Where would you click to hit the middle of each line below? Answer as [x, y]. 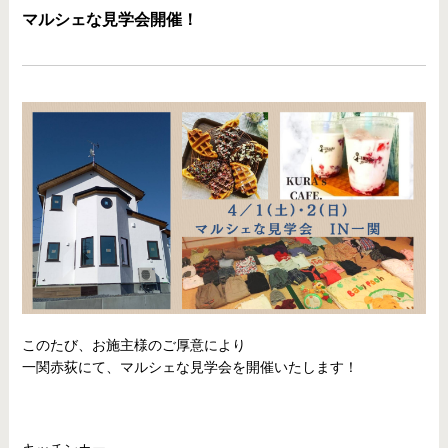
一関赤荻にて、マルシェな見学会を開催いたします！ [189, 366]
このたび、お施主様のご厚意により [133, 344]
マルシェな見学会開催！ [109, 20]
